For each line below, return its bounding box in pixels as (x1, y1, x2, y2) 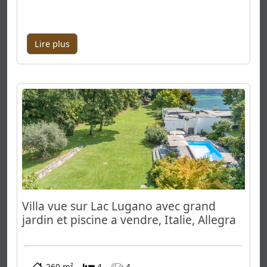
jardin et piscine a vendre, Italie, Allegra (22, 211, 236, 228)
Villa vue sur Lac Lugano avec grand (22, 197, 216, 214)
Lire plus (35, 38, 70, 49)
